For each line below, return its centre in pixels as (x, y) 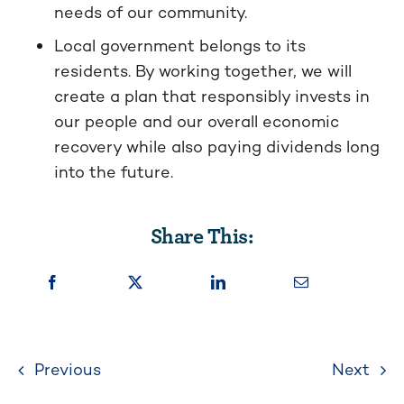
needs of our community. (151, 12)
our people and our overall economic (197, 121)
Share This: (202, 234)
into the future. (114, 172)
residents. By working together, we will (203, 71)
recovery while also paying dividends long (217, 147)
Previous (68, 370)
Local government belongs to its (180, 46)
